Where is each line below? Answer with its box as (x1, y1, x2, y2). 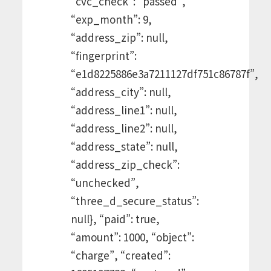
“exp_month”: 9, (70, 11, 152, 27)
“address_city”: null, (70, 83, 171, 99)
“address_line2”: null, (70, 120, 177, 135)
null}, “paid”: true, (70, 211, 160, 226)
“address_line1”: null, (70, 102, 177, 117)
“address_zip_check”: (70, 156, 180, 172)
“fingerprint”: (70, 47, 137, 63)
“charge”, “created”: (70, 247, 171, 263)
